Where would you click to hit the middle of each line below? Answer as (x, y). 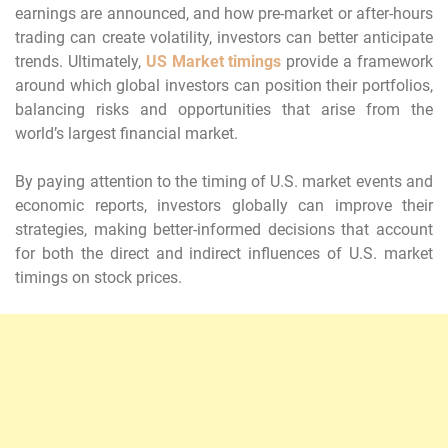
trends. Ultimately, (80, 61)
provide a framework (357, 61)
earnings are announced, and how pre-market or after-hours (224, 13)
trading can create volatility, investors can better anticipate (224, 37)
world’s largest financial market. (126, 133)
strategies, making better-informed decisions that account (224, 229)
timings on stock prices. (98, 277)
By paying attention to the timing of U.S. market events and (224, 181)
